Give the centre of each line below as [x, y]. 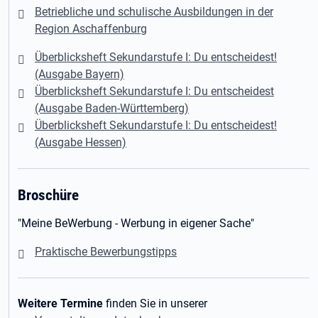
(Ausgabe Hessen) [81, 143]
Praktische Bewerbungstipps [106, 252]
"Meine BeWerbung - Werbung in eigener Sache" [136, 224]
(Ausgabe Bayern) [79, 75]
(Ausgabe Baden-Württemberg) [112, 109]
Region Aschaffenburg [91, 29]
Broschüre [48, 195]
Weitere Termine [60, 304]
